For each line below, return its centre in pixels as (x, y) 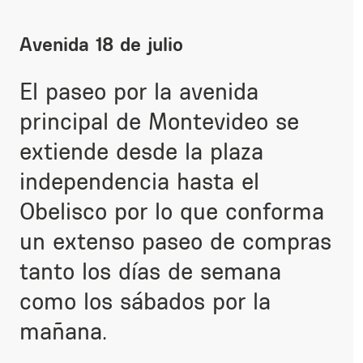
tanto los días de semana (150, 271)
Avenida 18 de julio (101, 44)
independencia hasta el (139, 181)
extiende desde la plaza (141, 152)
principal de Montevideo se (159, 122)
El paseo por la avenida (139, 92)
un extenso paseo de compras (175, 241)
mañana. (63, 331)
